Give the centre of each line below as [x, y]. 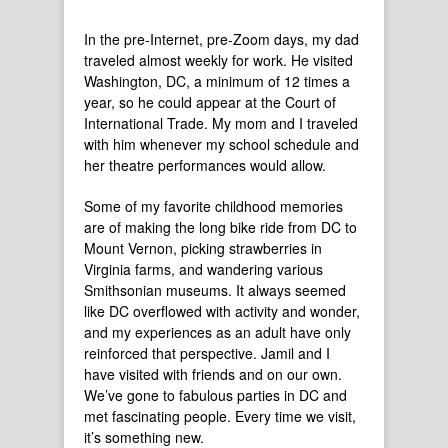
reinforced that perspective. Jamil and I [207, 353]
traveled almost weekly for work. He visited [218, 60]
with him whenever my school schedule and [221, 144]
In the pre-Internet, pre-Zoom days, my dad [221, 39]
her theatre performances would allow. [207, 165]
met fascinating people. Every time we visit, [220, 416]
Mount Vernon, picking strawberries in [203, 248]
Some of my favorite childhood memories [213, 206]
